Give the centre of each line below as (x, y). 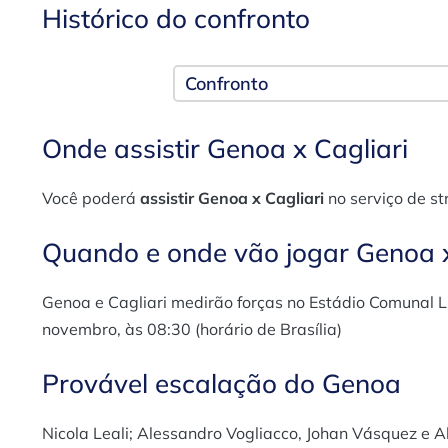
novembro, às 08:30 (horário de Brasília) (192, 328)
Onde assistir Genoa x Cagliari (225, 148)
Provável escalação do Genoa (221, 383)
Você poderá (91, 197)
